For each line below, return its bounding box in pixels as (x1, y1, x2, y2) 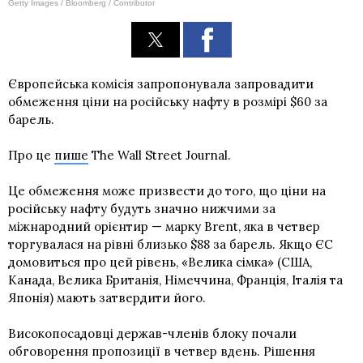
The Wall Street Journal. (88, 147, 231, 163)
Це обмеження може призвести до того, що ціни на (8, 182, 326, 199)
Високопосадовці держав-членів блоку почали (8, 325, 297, 341)
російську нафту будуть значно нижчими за (8, 200, 275, 216)
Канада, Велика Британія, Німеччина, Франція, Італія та (8, 271, 343, 288)
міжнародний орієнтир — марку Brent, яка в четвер (8, 218, 320, 234)
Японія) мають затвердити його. (8, 289, 206, 305)
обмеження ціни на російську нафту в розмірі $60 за (8, 93, 327, 109)
